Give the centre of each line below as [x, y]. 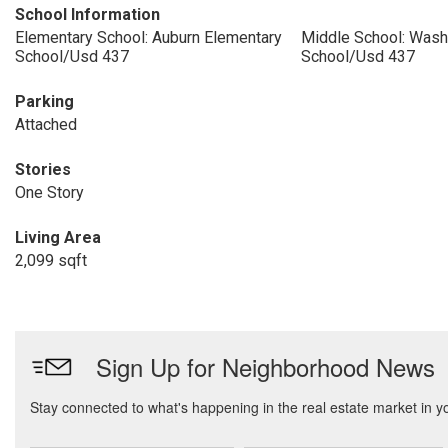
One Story [49, 192]
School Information [87, 14]
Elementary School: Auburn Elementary [148, 37]
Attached [46, 124]
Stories [43, 169]
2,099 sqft [51, 260]
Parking [44, 101]
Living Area [58, 237]
